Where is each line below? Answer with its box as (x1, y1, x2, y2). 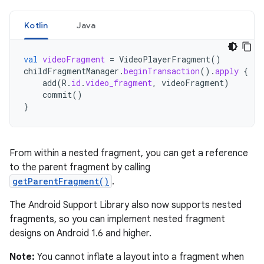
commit (42, 89, 72, 100)
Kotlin (24, 20, 48, 31)
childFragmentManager (24, 65, 119, 77)
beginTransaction (124, 65, 200, 77)
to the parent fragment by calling (9, 161, 150, 173)
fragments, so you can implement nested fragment (9, 213, 225, 225)
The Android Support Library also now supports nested (9, 199, 242, 211)
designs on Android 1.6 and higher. (9, 227, 151, 239)
